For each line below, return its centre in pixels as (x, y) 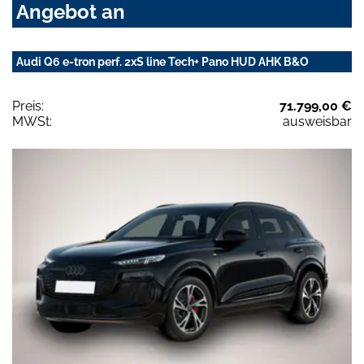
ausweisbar (317, 122)
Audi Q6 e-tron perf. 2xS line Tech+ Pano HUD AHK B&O (162, 62)
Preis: (28, 106)
